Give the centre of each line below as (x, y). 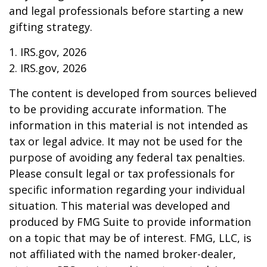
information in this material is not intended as (128, 125)
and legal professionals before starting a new (126, 11)
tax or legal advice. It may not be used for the (126, 141)
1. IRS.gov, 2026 (48, 52)
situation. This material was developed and (119, 206)
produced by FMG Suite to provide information (130, 222)
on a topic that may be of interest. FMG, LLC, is (130, 238)
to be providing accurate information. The (118, 109)
